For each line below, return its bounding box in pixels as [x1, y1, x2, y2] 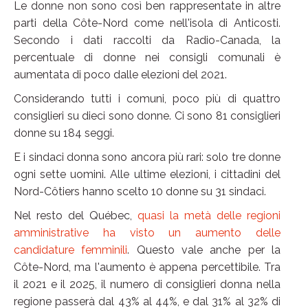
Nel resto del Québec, [14, 209, 137, 223]
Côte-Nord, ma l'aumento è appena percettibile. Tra [14, 261, 280, 274]
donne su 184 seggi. [14, 126, 114, 140]
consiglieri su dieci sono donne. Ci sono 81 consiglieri [14, 109, 280, 123]
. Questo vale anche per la [127, 243, 281, 257]
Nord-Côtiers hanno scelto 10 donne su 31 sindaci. [14, 185, 266, 199]
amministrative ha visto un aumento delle [14, 226, 280, 240]
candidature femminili [14, 243, 128, 257]
